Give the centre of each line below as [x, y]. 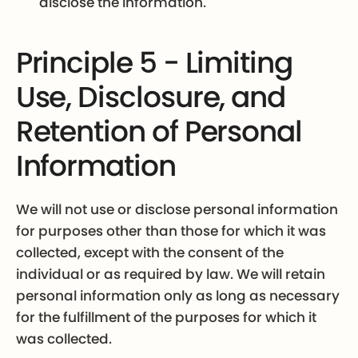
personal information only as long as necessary [177, 296]
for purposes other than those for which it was [171, 231]
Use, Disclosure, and [151, 97]
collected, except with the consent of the [149, 253]
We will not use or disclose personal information [177, 210]
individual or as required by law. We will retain [170, 274]
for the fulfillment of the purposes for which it [166, 318]
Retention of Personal [159, 131]
